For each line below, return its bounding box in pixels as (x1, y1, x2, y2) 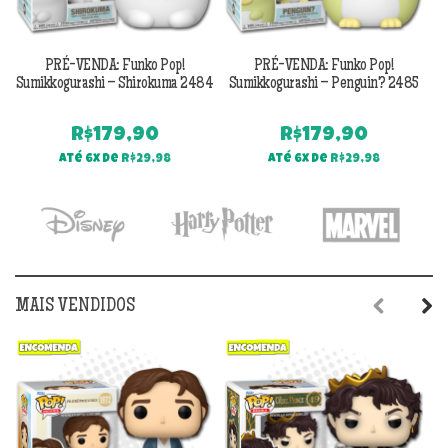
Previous (373, 336, 439, 359)
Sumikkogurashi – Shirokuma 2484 (15, 76, 214, 94)
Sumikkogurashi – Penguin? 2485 (228, 76, 419, 94)
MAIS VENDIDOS (15, 297, 135, 318)
